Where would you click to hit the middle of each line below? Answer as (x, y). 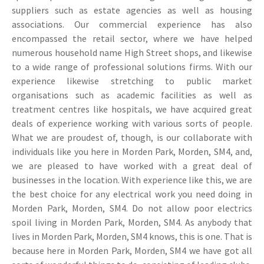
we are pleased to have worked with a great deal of (132, 166)
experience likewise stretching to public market (132, 81)
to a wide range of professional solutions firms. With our (132, 67)
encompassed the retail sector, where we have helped (132, 39)
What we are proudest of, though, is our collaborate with (132, 138)
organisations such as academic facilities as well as (132, 95)
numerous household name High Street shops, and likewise (132, 53)
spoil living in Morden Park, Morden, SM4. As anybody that (132, 222)
